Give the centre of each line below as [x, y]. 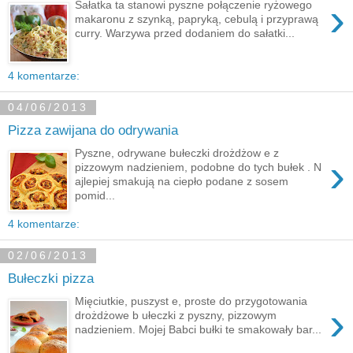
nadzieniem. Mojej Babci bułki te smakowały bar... [199, 329]
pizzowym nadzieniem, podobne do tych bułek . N [199, 167]
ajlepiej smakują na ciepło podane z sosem [182, 181]
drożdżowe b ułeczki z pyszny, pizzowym [176, 315]
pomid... [95, 195]
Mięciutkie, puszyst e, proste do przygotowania [191, 301]
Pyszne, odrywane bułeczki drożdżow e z [177, 152]
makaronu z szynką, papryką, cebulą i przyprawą [197, 19]
